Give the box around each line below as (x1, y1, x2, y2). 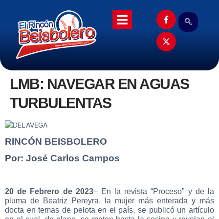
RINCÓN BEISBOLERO (5, 136, 107, 147)
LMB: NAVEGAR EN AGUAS (10, 76, 189, 92)
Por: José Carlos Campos (5, 153, 120, 163)
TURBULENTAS (10, 95, 111, 111)
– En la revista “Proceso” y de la (93, 187, 215, 196)
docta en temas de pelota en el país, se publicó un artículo (5, 205, 214, 214)
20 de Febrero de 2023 (5, 187, 93, 196)
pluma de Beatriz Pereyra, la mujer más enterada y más (5, 196, 214, 205)
